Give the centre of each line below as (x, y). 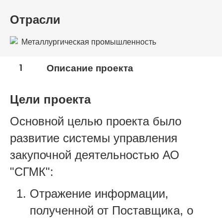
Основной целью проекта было (96, 121)
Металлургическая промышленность (89, 42)
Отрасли (35, 19)
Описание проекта (90, 68)
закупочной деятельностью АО (95, 155)
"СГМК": (32, 171)
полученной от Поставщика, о (111, 210)
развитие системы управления (94, 138)
